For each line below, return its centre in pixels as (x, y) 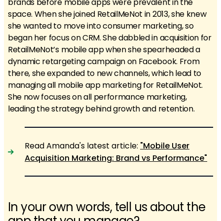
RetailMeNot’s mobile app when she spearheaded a (104, 50)
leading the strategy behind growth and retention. (101, 109)
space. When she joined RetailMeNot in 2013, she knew (107, 14)
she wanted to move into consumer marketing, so (101, 26)
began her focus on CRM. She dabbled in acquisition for (110, 38)
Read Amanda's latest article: (82, 146)
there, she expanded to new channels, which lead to (105, 73)
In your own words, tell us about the (107, 207)
